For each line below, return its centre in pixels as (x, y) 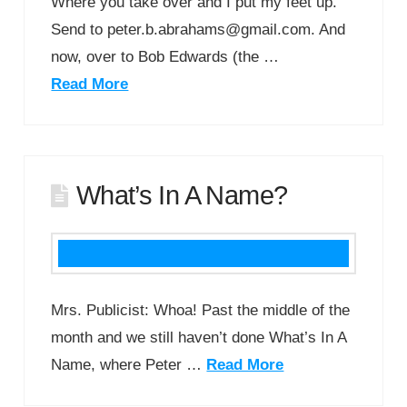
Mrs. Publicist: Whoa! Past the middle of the (201, 310)
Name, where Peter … (129, 364)
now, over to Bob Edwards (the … (165, 56)
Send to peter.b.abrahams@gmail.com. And (199, 29)
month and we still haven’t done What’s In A (199, 337)
